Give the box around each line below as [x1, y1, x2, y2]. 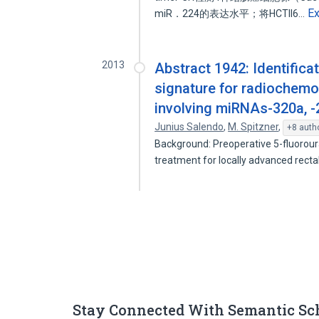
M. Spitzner [228, 121, 279, 132]
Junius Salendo [155, 121, 224, 132]
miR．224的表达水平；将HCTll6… [155, 8, 308, 19]
